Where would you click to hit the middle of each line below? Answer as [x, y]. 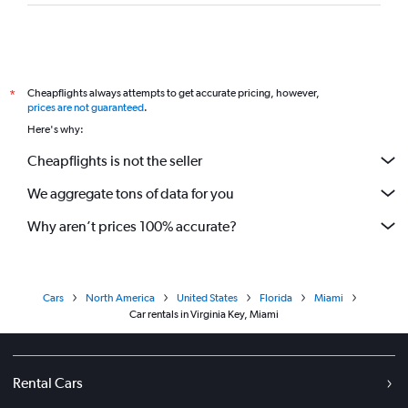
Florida [276, 298]
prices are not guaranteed [86, 107]
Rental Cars [48, 383]
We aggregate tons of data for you [131, 193]
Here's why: [56, 129]
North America [120, 298]
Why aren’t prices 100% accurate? [132, 226]
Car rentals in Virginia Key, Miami [204, 314]
